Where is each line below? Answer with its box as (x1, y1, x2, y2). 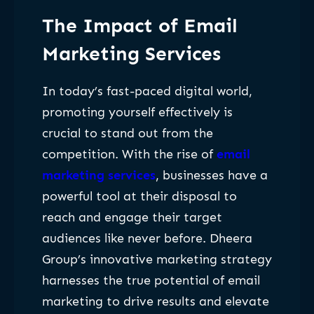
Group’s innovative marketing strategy (42, 251, 272, 267)
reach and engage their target (42, 209, 222, 225)
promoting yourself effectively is (42, 104, 233, 120)
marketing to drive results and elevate (42, 293, 269, 309)
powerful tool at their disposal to (42, 188, 237, 204)
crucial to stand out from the (42, 125, 213, 141)
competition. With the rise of (42, 146, 217, 162)
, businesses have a (156, 167, 268, 183)
